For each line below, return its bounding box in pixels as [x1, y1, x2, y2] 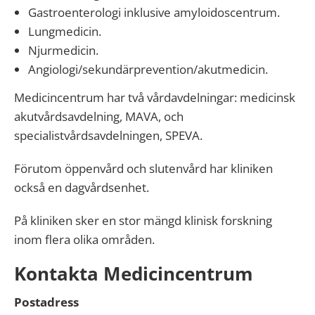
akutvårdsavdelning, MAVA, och [14, 108, 184, 124]
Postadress [14, 294, 79, 310]
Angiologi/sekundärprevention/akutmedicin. [28, 61, 268, 77]
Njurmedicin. [28, 42, 98, 58]
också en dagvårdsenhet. [14, 179, 149, 195]
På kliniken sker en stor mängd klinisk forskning [14, 212, 272, 229]
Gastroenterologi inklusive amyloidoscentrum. [28, 4, 280, 20]
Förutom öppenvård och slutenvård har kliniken [14, 160, 273, 176]
